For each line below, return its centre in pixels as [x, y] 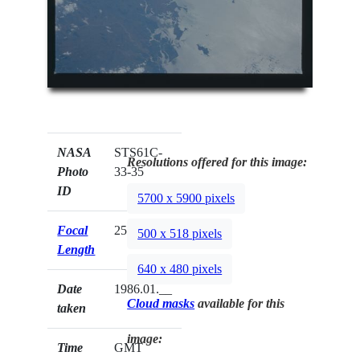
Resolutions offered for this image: [217, 162]
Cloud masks [161, 303]
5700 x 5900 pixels [186, 198]
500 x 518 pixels [180, 234]
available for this [240, 303]
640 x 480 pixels [180, 269]
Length [76, 249]
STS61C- [139, 152]
